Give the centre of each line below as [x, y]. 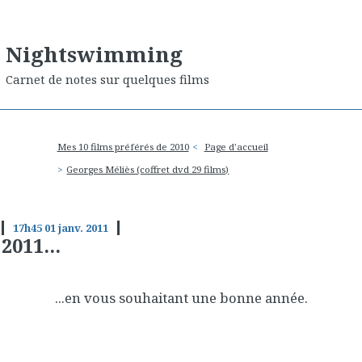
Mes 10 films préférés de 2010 [123, 147]
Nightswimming [94, 54]
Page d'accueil [236, 147]
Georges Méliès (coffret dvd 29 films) [148, 170]
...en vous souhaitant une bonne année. [181, 298]
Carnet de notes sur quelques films [107, 80]
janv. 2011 [83, 228]
